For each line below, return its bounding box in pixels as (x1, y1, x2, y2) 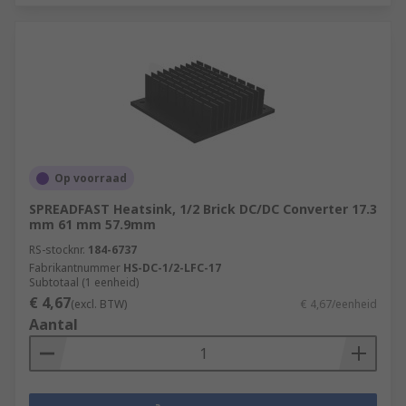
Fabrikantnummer (29, 260, 121, 275)
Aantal (29, 314, 78, 334)
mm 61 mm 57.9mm (29, 216, 156, 233)
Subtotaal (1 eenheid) (29, 275, 139, 290)
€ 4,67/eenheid (301, 296, 377, 312)
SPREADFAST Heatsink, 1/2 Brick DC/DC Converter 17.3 (29, 200, 377, 217)
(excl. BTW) (71, 296, 127, 312)
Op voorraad (54, 170, 127, 186)
